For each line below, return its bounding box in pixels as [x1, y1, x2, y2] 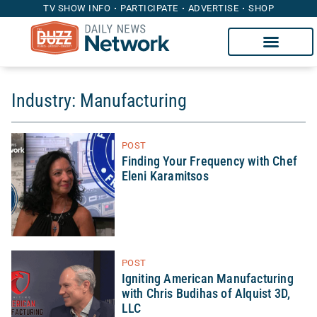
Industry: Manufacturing [11, 90, 187, 111]
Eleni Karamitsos [121, 169, 209, 183]
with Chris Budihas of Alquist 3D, [121, 286, 291, 301]
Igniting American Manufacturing [121, 271, 294, 286]
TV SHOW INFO [43, 3, 110, 13]
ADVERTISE [188, 3, 238, 13]
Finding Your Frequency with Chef [121, 154, 297, 168]
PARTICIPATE [120, 3, 178, 13]
